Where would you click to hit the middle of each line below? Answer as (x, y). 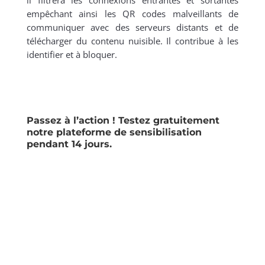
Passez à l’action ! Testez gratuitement (123, 121)
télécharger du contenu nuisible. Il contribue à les (132, 41)
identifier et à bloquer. (72, 55)
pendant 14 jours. (69, 144)
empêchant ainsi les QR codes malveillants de (132, 14)
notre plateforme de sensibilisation (114, 132)
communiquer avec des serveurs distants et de (132, 28)
